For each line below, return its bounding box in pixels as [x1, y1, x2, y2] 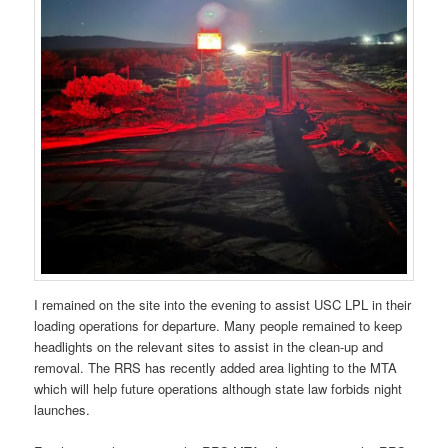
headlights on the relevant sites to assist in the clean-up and [34, 337, 384, 357]
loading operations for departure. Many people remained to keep [34, 316, 403, 336]
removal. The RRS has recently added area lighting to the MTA [34, 358, 398, 378]
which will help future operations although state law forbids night [34, 379, 403, 399]
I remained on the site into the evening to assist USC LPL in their [34, 295, 412, 315]
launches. [34, 400, 91, 420]
